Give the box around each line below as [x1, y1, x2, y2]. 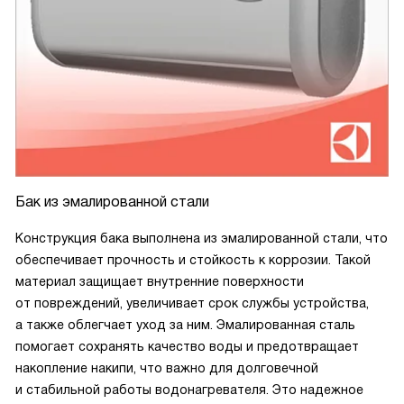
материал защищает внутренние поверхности [15, 274, 304, 289]
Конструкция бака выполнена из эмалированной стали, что [15, 231, 388, 245]
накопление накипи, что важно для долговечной [15, 361, 318, 375]
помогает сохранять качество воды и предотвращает [15, 339, 359, 353]
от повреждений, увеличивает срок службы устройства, [15, 296, 369, 310]
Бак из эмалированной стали [15, 194, 209, 209]
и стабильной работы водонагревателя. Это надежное [15, 382, 363, 397]
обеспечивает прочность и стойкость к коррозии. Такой [15, 252, 371, 267]
